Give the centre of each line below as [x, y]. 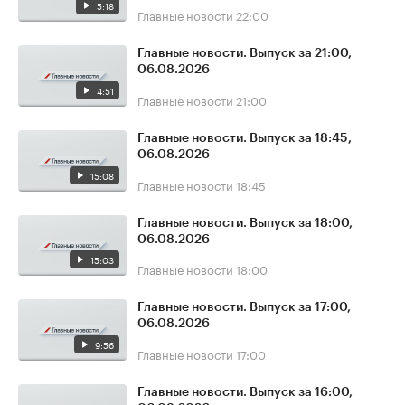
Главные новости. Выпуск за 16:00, [245, 392]
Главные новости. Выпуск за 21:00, [245, 54]
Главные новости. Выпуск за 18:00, [245, 223]
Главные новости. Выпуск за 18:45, [245, 138]
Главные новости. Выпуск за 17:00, [244, 308]
